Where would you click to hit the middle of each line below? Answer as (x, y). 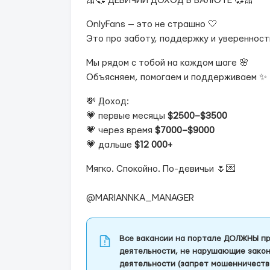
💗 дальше (110, 145)
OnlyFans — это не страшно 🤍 (152, 24)
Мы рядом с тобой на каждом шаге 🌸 (168, 63)
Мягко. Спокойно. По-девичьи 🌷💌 (161, 169)
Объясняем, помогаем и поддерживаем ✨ (177, 77)
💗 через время (121, 130)
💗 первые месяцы (127, 116)
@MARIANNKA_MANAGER (140, 198)
